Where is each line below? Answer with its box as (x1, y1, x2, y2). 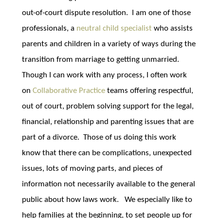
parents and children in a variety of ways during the (21, 40, 196, 48)
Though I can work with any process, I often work (21, 71, 187, 79)
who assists (151, 24, 193, 33)
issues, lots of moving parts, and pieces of (21, 164, 163, 173)
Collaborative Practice (32, 87, 105, 95)
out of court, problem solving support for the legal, (21, 102, 194, 110)
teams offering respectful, (105, 87, 193, 95)
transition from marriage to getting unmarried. (21, 55, 181, 64)
